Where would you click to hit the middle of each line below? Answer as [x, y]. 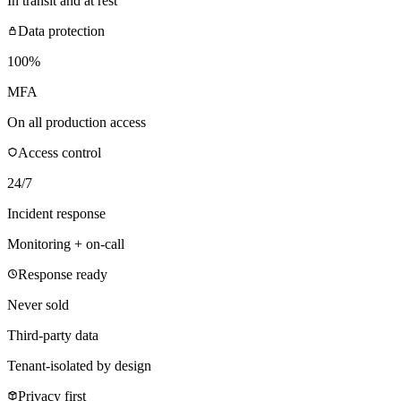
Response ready [63, 274]
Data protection [61, 30]
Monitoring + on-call [66, 243]
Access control [60, 152]
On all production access [77, 122]
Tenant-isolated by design [79, 365]
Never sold [38, 304]
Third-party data [53, 335]
